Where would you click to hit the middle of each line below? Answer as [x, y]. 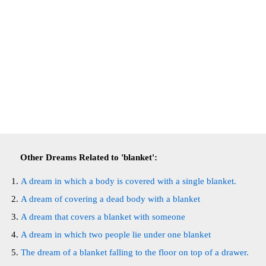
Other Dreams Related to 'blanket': [89, 157]
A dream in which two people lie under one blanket [116, 235]
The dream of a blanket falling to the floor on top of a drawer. [135, 252]
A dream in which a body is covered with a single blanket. [129, 181]
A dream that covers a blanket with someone [103, 217]
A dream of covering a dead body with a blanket [110, 199]
